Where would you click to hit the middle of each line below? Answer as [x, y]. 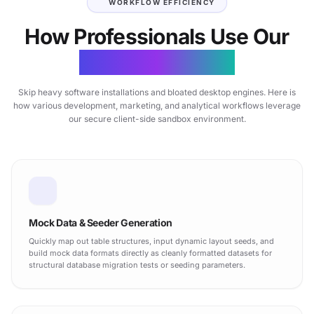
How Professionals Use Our [157, 36]
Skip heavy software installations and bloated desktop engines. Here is [157, 92]
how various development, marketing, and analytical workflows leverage [157, 105]
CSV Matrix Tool [157, 62]
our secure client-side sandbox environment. [157, 119]
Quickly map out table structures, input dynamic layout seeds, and [151, 241]
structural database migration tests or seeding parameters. [137, 265]
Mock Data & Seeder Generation [101, 223]
